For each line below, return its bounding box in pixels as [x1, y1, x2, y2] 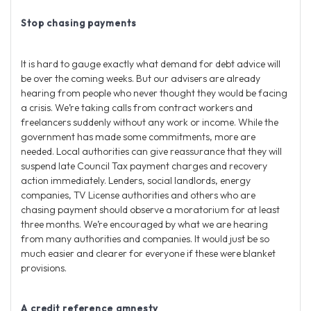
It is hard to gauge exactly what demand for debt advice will [21, 57, 280, 70]
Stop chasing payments [21, 17, 137, 29]
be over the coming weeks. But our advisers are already [21, 72, 260, 85]
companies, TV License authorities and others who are [21, 188, 255, 201]
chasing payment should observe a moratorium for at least [21, 203, 280, 216]
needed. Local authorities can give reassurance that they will [21, 144, 282, 158]
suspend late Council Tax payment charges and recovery [21, 159, 267, 172]
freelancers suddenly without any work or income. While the [21, 115, 278, 128]
